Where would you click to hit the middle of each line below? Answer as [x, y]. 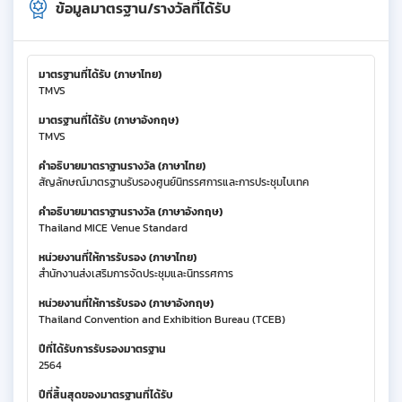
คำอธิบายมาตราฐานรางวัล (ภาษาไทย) [122, 166]
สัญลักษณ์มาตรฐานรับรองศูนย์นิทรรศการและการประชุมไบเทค [174, 183]
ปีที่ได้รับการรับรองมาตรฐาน [102, 350]
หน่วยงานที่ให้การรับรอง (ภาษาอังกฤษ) [126, 304]
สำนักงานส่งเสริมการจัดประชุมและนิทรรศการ [136, 274]
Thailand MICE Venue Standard [113, 228]
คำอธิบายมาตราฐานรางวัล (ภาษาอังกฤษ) [131, 212]
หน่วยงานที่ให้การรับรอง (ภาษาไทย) [118, 258]
